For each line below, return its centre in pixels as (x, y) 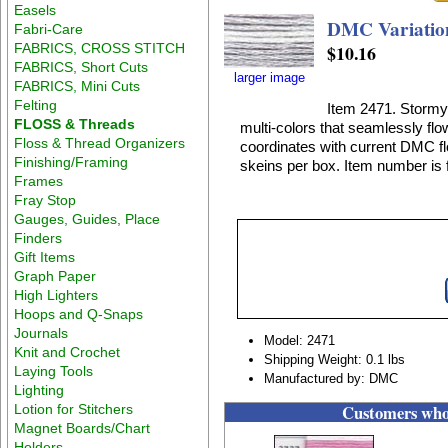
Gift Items (45, 256)
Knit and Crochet (67, 351)
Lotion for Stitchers (74, 408)
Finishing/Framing (71, 161)
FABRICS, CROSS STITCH (100, 47)
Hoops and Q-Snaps (79, 313)
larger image (269, 77)
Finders (38, 237)
